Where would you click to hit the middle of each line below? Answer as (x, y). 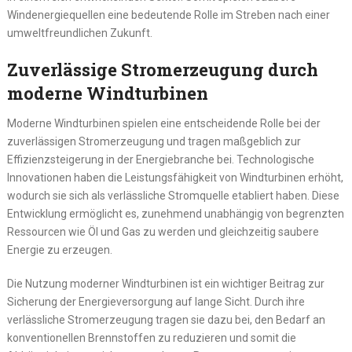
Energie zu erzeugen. (59, 250)
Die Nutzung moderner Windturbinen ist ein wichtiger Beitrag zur (165, 284)
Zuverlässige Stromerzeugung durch (162, 70)
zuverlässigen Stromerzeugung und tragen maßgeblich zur (154, 142)
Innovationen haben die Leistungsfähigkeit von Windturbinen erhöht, (175, 178)
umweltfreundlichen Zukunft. (79, 33)
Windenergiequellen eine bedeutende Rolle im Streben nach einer (168, 15)
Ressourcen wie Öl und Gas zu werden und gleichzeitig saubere (163, 232)
